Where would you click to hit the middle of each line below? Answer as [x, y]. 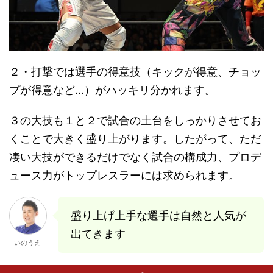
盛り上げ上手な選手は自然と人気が [158, 216]
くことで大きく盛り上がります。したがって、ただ [135, 139]
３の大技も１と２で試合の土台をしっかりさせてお [135, 121]
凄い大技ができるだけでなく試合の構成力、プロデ [135, 157]
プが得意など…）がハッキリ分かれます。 [112, 90]
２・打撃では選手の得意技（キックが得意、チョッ [135, 72]
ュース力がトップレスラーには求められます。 [124, 175]
